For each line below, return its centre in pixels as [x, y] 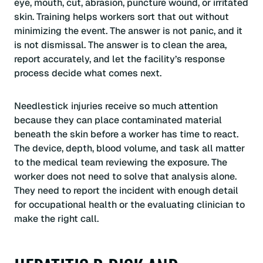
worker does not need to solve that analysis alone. [125, 176]
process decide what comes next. [88, 73]
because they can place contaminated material [118, 120]
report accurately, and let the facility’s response [119, 59]
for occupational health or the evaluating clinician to [129, 204]
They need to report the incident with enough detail [126, 190]
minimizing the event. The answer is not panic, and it [128, 31]
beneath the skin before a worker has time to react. [126, 134]
